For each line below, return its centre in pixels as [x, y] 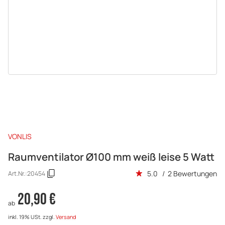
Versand [66, 217]
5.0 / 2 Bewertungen [182, 174]
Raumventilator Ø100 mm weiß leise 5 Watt [111, 156]
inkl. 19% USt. [25, 217]
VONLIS [20, 136]
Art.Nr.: [18, 174]
